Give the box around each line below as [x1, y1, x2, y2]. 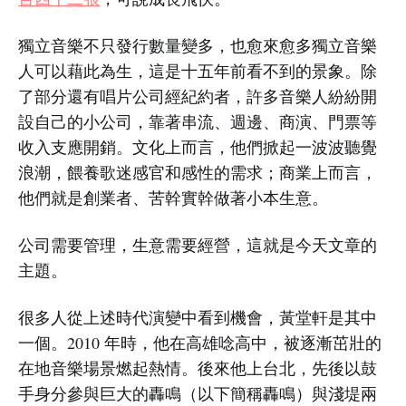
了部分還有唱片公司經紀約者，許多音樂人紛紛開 [18, 85, 377, 108]
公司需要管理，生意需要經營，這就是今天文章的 [18, 234, 377, 256]
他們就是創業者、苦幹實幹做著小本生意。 [18, 187, 328, 209]
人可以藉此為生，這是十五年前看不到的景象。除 [18, 60, 377, 82]
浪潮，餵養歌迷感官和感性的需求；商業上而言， [18, 161, 377, 184]
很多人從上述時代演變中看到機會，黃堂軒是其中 [18, 306, 377, 329]
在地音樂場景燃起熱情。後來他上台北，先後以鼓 [18, 357, 377, 380]
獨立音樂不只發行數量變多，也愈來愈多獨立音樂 [18, 34, 377, 57]
